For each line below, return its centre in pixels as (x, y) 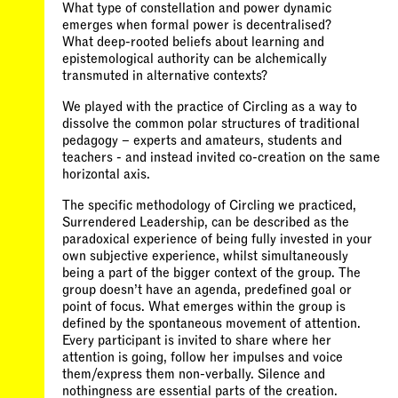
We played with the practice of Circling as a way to (210, 107)
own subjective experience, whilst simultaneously (205, 256)
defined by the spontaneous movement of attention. (211, 323)
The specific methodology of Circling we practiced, (209, 205)
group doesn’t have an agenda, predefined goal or (207, 290)
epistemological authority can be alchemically (195, 59)
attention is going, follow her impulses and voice (203, 357)
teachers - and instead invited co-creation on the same (221, 157)
